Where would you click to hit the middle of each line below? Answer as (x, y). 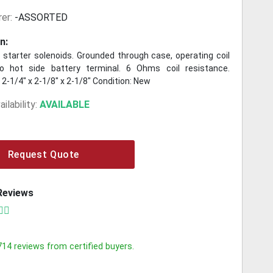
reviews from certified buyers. (73, 246)
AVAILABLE (65, 105)
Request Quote (44, 154)
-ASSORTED (41, 17)
